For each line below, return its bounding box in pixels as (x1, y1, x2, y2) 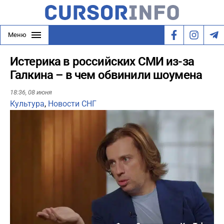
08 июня (28, 88, 52, 96)
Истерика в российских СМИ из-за (10, 54, 194, 68)
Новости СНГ (48, 99, 96, 109)
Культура (10, 99, 44, 109)
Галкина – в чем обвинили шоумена (10, 68, 202, 82)
